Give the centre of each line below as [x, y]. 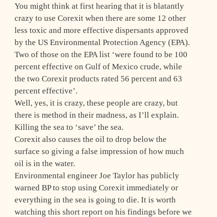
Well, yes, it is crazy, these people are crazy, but [96, 103]
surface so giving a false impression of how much [99, 152]
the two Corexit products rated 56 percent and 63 [98, 79]
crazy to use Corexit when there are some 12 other [100, 18]
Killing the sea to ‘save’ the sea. [69, 127]
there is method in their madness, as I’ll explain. [97, 115]
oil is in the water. [45, 164]
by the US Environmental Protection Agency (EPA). [102, 43]
